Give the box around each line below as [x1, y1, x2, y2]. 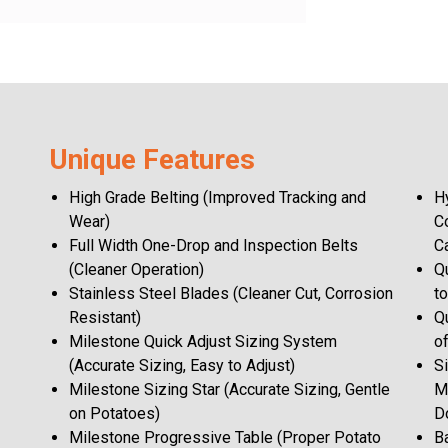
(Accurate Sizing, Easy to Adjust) [69, 356, 295, 376]
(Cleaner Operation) [69, 260, 204, 280]
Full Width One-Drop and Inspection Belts [69, 236, 358, 256]
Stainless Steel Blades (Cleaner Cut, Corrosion [69, 284, 393, 304]
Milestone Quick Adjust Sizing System [69, 332, 337, 352]
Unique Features [49, 143, 255, 177]
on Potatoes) [69, 404, 160, 424]
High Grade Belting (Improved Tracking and [69, 188, 366, 208]
